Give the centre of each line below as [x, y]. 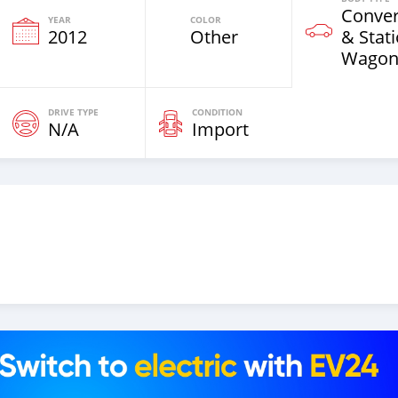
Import [220, 129]
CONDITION [217, 112]
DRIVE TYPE [73, 112]
